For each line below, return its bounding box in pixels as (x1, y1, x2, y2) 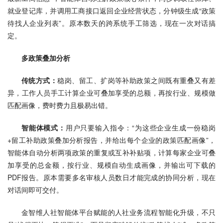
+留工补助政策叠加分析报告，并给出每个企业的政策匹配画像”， (7, 134, 216, 145)
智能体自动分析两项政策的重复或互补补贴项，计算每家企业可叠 (7, 147, 216, 157)
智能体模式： (21, 122, 66, 132)
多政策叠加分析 (21, 52, 70, 63)
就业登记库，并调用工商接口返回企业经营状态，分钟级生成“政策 (7, 5, 216, 15)
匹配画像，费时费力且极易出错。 (7, 100, 112, 110)
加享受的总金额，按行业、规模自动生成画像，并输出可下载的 (7, 159, 216, 170)
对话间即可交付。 (7, 184, 63, 195)
